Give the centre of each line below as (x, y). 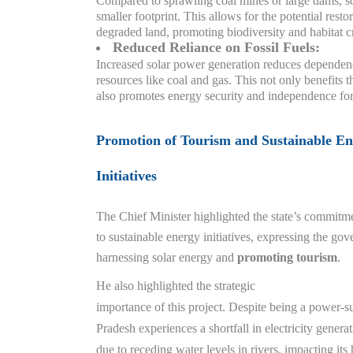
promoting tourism (286, 257)
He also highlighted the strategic (176, 286)
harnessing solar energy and (165, 257)
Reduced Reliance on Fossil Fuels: (216, 47)
